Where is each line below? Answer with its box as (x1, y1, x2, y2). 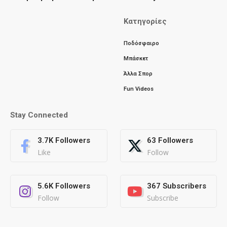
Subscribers (163, 181, 206, 191)
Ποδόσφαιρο (124, 40, 159, 47)
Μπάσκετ (124, 55, 148, 62)
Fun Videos (124, 86, 154, 92)
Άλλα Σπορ (124, 70, 153, 77)
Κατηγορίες (124, 17, 167, 26)
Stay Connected (10, 110, 68, 120)
